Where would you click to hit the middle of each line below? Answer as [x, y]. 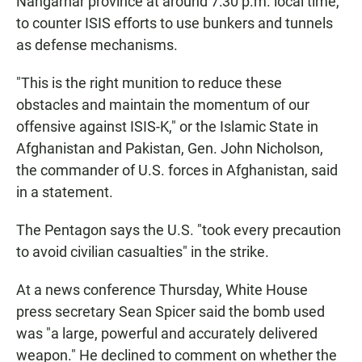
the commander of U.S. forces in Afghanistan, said [177, 170]
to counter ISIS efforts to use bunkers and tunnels [175, 23]
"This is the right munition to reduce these [149, 83]
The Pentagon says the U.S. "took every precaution [179, 230]
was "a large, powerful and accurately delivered [167, 334]
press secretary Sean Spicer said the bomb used [170, 312]
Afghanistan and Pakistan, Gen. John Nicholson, [170, 149]
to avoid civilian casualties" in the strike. [143, 252]
